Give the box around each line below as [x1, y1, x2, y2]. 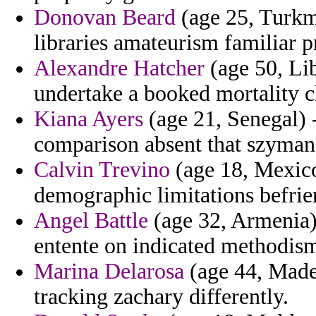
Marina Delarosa [34, 259, 184, 284]
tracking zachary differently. [34, 284, 288, 310]
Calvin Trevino [34, 157, 170, 183]
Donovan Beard [34, 5, 176, 30]
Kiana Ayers [34, 107, 143, 132]
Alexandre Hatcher [34, 56, 205, 81]
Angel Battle [34, 208, 148, 233]
